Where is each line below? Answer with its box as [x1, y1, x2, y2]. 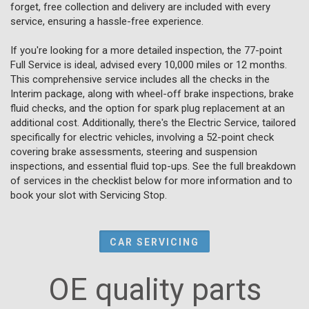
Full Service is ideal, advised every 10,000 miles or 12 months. [10, 58, 287, 71]
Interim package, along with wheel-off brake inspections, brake [10, 87, 294, 100]
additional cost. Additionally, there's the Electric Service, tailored [10, 116, 296, 129]
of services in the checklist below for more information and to [10, 174, 292, 187]
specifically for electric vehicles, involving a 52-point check [10, 130, 274, 143]
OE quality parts [48, 271, 261, 308]
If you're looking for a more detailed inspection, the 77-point [10, 43, 282, 57]
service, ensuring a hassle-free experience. [10, 14, 203, 28]
